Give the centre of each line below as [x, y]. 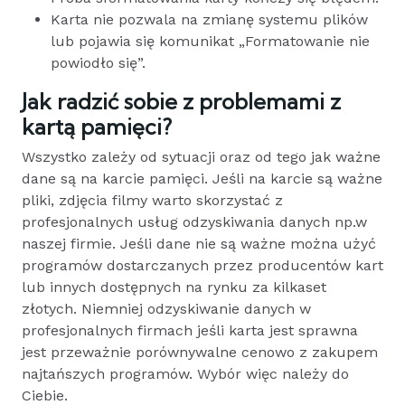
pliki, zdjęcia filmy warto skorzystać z [152, 200]
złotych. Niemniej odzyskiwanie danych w [166, 308]
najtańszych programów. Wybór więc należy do [185, 373]
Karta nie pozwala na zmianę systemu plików [209, 19]
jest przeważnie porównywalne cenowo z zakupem [200, 352]
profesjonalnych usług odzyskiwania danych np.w [194, 221]
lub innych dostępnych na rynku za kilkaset [174, 287]
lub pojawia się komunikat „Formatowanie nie [210, 41]
